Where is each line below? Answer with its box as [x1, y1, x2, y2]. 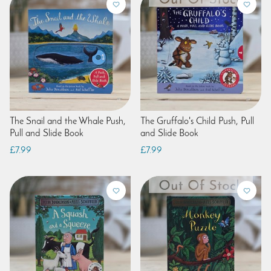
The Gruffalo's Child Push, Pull [140, 116, 254, 126]
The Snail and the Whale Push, [10, 116, 126, 126]
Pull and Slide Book [10, 128, 83, 139]
